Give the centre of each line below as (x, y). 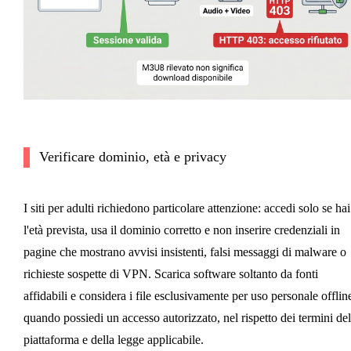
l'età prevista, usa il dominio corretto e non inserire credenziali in (181, 230)
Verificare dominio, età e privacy (132, 157)
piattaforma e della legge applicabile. (113, 340)
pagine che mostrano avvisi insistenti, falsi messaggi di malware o (185, 252)
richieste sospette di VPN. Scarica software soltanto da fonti (170, 274)
